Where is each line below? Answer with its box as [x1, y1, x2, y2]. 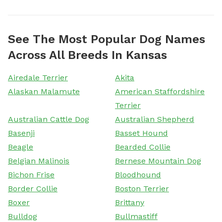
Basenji [8, 128, 35, 138]
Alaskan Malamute [8, 86, 80, 96]
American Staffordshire [115, 86, 205, 96]
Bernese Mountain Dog [115, 156, 201, 166]
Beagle [8, 142, 33, 152]
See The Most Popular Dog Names [8, 32, 205, 46]
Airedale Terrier [8, 72, 68, 82]
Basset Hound [115, 128, 168, 138]
